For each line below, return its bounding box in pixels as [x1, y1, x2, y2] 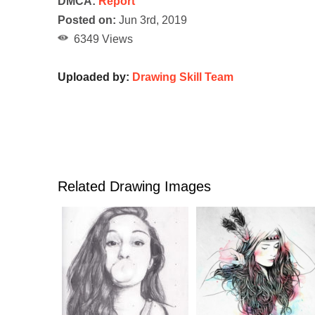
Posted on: [58, 14, 116, 27]
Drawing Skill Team [132, 71, 233, 84]
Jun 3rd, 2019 [116, 14, 187, 27]
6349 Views [68, 33, 133, 46]
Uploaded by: [58, 71, 132, 84]
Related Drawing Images [58, 179, 211, 195]
